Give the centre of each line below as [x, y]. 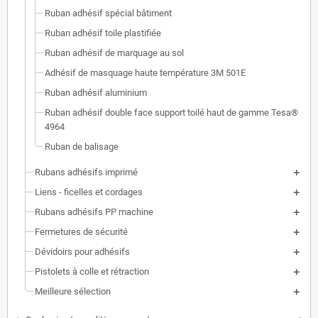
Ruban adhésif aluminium [96, 93]
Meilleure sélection [73, 291]
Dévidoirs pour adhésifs [82, 252]
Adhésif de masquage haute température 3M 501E [145, 73]
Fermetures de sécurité [81, 232]
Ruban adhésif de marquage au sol [114, 53]
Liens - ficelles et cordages [89, 192]
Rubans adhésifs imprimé [86, 172]
